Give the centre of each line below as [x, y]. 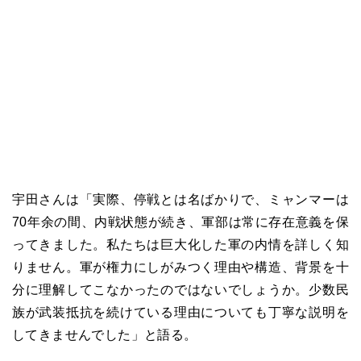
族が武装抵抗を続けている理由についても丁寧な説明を [180, 313]
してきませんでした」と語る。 [105, 335]
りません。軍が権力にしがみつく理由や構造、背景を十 [180, 268]
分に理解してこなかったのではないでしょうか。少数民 [180, 290]
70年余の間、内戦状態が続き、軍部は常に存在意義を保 [180, 222]
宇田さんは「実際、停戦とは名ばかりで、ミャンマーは [180, 200]
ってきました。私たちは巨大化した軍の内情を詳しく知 [180, 245]
